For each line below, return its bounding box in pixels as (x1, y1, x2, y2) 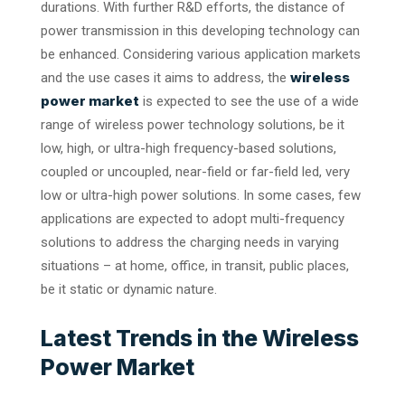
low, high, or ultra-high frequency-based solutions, (41, 139, 336, 156)
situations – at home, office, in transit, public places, (41, 257, 349, 274)
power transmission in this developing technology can (41, 22, 360, 39)
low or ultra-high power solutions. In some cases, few (41, 186, 361, 203)
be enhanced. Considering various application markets (41, 45, 361, 62)
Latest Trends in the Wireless (41, 324, 359, 352)
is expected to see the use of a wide (139, 92, 359, 109)
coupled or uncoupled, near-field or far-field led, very (41, 163, 350, 180)
